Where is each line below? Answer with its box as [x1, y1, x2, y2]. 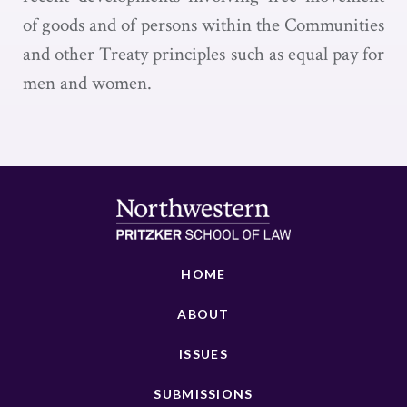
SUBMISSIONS [154, 386, 253, 402]
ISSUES [179, 346, 228, 362]
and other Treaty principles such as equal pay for [23, 42, 384, 66]
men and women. [23, 71, 152, 95]
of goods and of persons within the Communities [23, 13, 384, 37]
